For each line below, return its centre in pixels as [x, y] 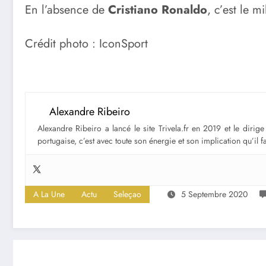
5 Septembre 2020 [214, 194]
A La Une [49, 194]
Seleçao [127, 194]
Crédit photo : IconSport [86, 44]
